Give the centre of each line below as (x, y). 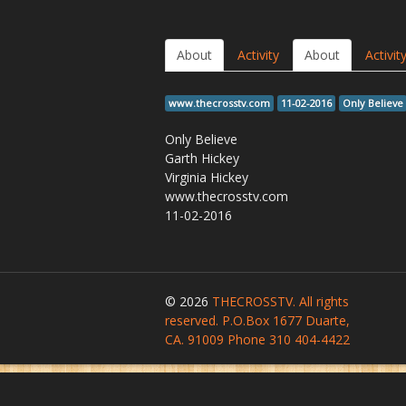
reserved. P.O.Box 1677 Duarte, (257, 320)
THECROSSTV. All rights (280, 301)
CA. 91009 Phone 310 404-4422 (257, 339)
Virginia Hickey (207, 177)
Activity (258, 55)
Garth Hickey (202, 158)
